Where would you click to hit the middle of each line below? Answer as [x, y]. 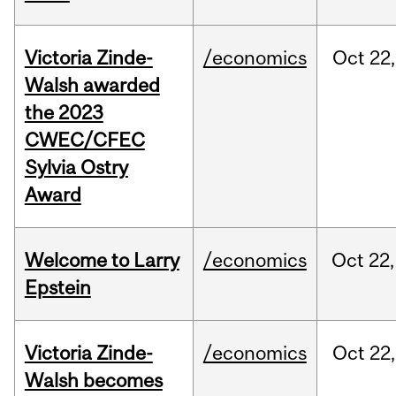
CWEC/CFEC [84, 140]
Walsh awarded [92, 85]
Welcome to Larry [102, 260]
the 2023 [64, 113]
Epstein [57, 288]
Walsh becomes [93, 381]
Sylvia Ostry [76, 168]
